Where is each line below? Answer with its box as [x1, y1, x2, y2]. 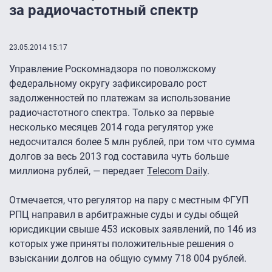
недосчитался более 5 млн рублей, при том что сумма [9, 136, 255, 148]
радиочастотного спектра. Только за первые [9, 107, 214, 119]
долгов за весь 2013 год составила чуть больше [9, 151, 229, 163]
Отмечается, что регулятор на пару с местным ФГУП [9, 194, 248, 206]
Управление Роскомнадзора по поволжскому [9, 63, 216, 75]
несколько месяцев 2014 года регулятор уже [9, 121, 213, 134]
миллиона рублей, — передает [9, 165, 147, 177]
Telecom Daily [147, 165, 207, 177]
